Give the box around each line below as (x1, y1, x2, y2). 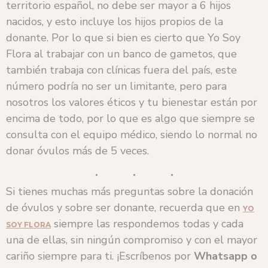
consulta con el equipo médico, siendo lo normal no (6, 127, 257, 142)
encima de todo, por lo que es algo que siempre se (6, 111, 255, 126)
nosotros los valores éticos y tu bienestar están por (6, 95, 257, 109)
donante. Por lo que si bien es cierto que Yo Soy (6, 30, 240, 45)
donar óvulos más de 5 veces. (6, 143, 149, 158)
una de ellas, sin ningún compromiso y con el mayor (6, 233, 257, 248)
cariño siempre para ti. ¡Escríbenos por (6, 249, 194, 264)
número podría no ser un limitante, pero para (6, 78, 227, 93)
